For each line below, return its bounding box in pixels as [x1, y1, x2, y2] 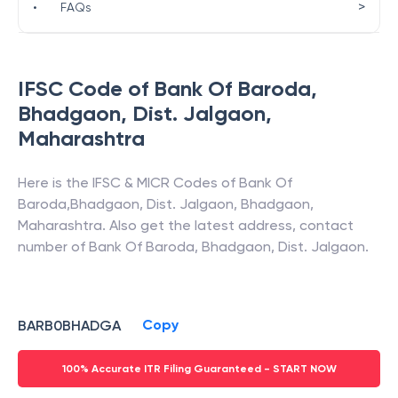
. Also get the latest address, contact [102, 217, 354, 234]
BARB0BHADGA [18, 316, 121, 334]
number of [18, 238, 89, 255]
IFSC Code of [18, 76, 154, 101]
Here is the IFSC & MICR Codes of [18, 174, 239, 191]
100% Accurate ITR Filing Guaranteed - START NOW [61, 362, 337, 375]
